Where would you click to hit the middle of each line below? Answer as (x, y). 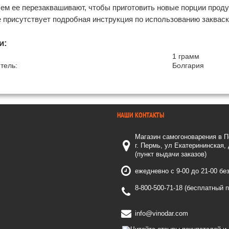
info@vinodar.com (162, 213)
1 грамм (186, 56)
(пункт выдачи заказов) (171, 154)
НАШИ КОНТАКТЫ (141, 115)
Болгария (188, 65)
